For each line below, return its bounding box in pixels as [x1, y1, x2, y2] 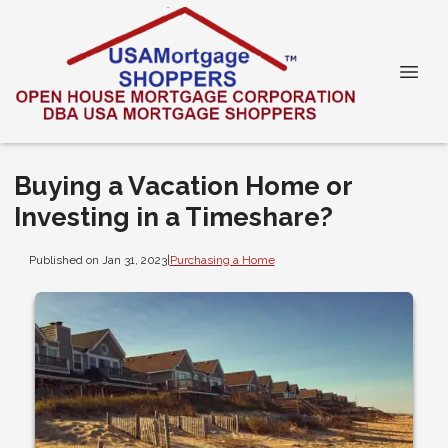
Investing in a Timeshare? [14, 202, 333, 232]
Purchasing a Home [169, 252, 275, 267]
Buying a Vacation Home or [14, 171, 352, 201]
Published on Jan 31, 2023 [28, 252, 167, 267]
